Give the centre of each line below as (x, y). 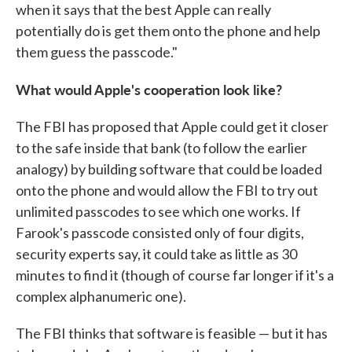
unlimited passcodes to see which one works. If (158, 212)
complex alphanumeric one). (101, 297)
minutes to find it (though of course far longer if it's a (175, 275)
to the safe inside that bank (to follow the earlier (161, 148)
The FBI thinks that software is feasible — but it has (172, 334)
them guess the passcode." (97, 52)
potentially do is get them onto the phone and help (168, 31)
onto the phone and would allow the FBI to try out (167, 191)
